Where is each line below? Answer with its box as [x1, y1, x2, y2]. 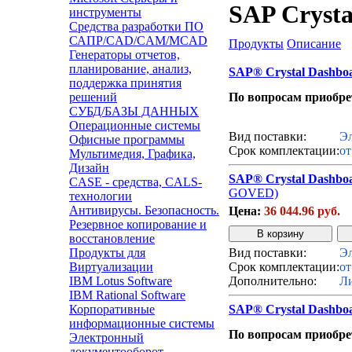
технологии [69, 189, 132, 203]
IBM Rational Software [69, 288, 185, 302]
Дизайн [69, 161, 109, 174]
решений [69, 90, 117, 104]
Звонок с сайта [239, 112, 322, 125]
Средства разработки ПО [69, 20, 203, 33]
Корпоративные [69, 302, 155, 316]
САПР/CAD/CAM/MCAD [69, 34, 207, 47]
